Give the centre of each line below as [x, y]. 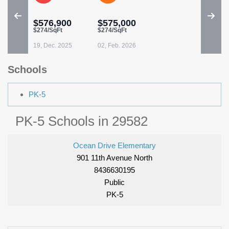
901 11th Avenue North [114, 158]
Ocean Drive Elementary [114, 146]
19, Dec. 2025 [53, 46]
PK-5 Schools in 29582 [82, 121]
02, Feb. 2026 [117, 46]
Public [114, 182]
